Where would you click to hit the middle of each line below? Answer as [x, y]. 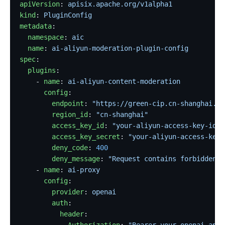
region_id [54, 114]
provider [52, 192]
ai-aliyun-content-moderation [124, 81]
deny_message [60, 158]
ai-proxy [84, 170]
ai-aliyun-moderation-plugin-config [120, 48]
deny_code [54, 147]
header [52, 214]
